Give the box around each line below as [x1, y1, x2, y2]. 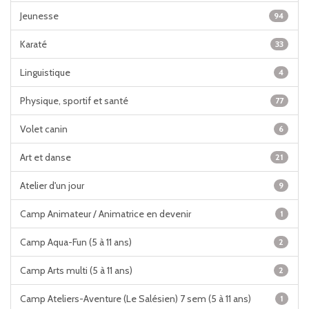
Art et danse [20, 151, 71, 163]
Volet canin [20, 123, 68, 135]
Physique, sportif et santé [20, 94, 128, 107]
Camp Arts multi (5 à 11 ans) [20, 264, 132, 277]
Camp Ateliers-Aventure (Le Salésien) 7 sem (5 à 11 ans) [20, 292, 251, 305]
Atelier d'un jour [20, 179, 84, 192]
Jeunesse [20, 10, 59, 22]
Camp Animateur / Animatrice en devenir [20, 208, 191, 220]
